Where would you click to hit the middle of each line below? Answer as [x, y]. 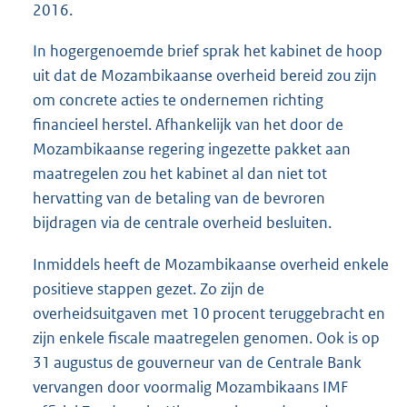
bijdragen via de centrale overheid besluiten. [182, 223]
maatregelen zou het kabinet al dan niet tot [180, 174]
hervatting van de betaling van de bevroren [179, 199]
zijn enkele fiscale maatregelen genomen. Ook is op [206, 338]
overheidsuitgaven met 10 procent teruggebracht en [209, 313]
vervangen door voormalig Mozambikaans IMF [190, 387]
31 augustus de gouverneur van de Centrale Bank [197, 362]
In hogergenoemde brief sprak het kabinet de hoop [208, 51]
